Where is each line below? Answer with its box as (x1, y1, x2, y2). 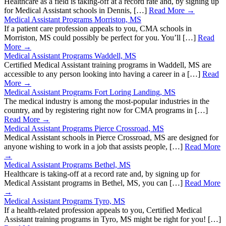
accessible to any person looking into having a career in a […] (4, 70, 202, 79)
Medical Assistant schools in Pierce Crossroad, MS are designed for (4, 133, 218, 142)
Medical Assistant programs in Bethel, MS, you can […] (4, 179, 185, 188)
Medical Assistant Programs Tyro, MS (4, 197, 125, 206)
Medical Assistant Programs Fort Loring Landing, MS (4, 88, 176, 97)
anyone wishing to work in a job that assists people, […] (4, 142, 185, 151)
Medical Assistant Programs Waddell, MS (4, 51, 136, 61)
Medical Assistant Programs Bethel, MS (4, 160, 131, 169)
